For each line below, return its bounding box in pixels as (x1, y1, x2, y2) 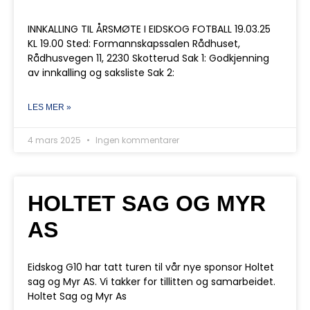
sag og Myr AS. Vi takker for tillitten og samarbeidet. (28, 275, 275, 289)
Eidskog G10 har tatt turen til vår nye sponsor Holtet (28, 260, 274, 274)
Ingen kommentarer (93, 134, 179, 146)
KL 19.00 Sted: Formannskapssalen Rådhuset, (28, 37, 240, 51)
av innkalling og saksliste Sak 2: (28, 66, 174, 80)
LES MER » (28, 102, 71, 112)
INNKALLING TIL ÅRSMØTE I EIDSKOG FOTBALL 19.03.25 (28, 22, 271, 36)
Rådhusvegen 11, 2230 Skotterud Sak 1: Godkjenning (28, 51, 269, 65)
